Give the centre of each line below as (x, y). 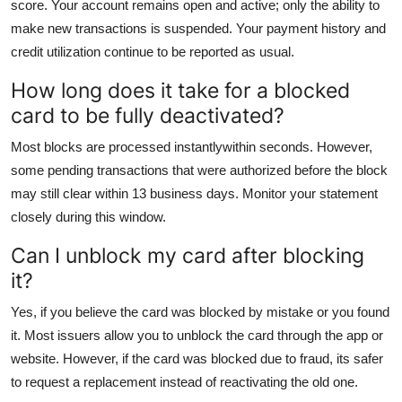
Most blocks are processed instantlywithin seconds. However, (192, 146)
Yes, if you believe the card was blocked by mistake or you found (200, 311)
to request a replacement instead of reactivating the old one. (184, 381)
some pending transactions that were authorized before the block (199, 170)
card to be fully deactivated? (148, 115)
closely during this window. (88, 216)
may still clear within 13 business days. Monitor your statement (194, 193)
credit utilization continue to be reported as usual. (153, 51)
